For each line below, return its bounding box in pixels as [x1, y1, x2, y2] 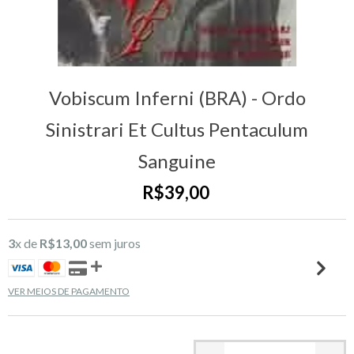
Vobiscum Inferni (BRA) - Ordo [48, 86, 306, 109]
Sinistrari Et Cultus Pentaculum [46, 118, 308, 141]
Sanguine [138, 149, 216, 172]
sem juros [87, 235, 141, 250]
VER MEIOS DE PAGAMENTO [8, 285, 130, 297]
